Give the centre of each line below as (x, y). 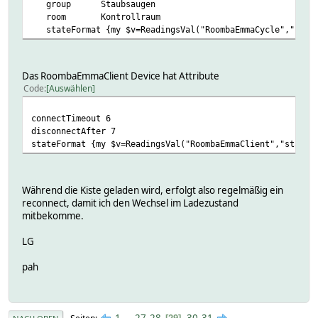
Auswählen (71, 89)
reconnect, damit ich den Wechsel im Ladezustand (130, 203)
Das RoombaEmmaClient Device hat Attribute (121, 76)
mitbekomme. (53, 216)
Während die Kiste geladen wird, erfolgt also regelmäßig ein (153, 191)
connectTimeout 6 (71, 119)
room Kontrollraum (96, 17)
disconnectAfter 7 (73, 131)
